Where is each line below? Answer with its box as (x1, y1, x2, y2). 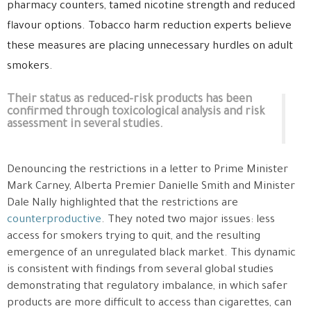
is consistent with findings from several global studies (7, 264, 274, 277)
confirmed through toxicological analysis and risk (7, 106, 264, 119)
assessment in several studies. (7, 119, 163, 132)
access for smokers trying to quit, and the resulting (7, 231, 260, 244)
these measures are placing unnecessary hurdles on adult (7, 41, 293, 53)
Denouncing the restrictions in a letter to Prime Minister (7, 165, 288, 177)
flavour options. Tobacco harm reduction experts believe (7, 21, 292, 33)
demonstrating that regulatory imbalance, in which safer (7, 281, 287, 294)
